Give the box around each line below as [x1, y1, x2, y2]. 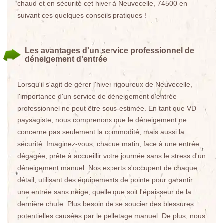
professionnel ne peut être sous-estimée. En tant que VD [17, 104, 196, 112]
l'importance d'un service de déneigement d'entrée [17, 92, 177, 100]
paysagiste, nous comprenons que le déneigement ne [17, 116, 187, 124]
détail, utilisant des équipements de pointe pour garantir [17, 176, 193, 184]
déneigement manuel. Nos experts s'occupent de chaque [17, 164, 197, 172]
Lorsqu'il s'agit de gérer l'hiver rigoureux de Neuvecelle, [17, 80, 192, 88]
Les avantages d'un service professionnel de [25, 46, 194, 55]
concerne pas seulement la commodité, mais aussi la [17, 128, 184, 136]
